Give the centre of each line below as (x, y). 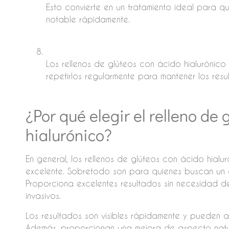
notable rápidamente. (88, 19)
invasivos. (43, 196)
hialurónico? (68, 135)
